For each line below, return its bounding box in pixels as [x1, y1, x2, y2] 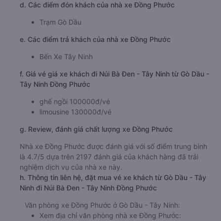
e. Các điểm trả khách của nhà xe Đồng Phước [20, 35, 171, 43]
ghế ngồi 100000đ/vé [39, 97, 110, 106]
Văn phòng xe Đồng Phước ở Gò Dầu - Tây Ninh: [25, 201, 180, 209]
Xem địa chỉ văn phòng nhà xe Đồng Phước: [39, 211, 181, 220]
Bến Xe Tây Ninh [39, 52, 93, 61]
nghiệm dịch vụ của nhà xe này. [20, 163, 122, 171]
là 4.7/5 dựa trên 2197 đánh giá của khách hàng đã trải [20, 152, 198, 161]
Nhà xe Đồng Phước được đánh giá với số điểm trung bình [20, 142, 207, 150]
